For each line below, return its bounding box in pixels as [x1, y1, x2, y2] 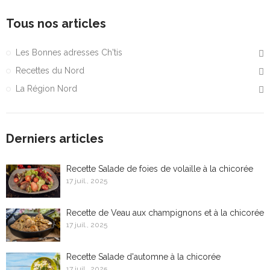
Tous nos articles [6, 16, 106, 31]
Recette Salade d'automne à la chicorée [66, 251, 221, 262]
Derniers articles [6, 131, 104, 146]
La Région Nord [16, 83, 77, 93]
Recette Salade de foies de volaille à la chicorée [66, 163, 253, 174]
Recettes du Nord [16, 65, 84, 75]
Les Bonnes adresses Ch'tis [16, 47, 122, 57]
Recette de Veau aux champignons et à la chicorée [66, 207, 264, 218]
